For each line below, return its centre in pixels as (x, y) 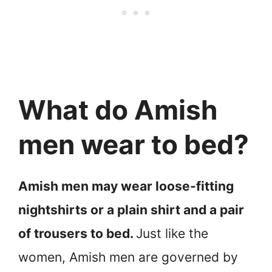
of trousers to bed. (77, 234)
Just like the (172, 234)
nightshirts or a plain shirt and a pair (131, 210)
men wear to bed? (134, 145)
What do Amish (118, 110)
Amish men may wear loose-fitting (126, 186)
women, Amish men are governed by (128, 257)
